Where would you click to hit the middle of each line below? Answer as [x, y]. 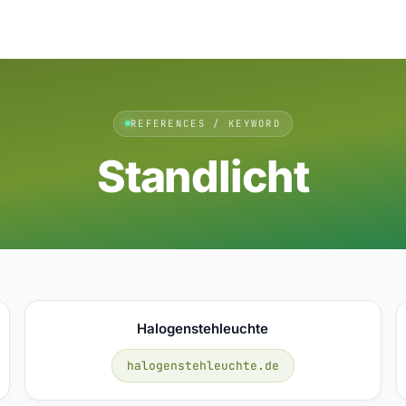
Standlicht [203, 176]
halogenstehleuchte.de [203, 365]
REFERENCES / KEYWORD [206, 123]
